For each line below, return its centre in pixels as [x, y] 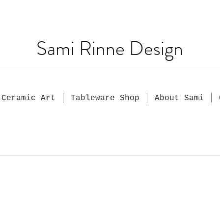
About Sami [179, 98]
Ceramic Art [28, 98]
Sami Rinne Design [110, 48]
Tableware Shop [105, 98]
